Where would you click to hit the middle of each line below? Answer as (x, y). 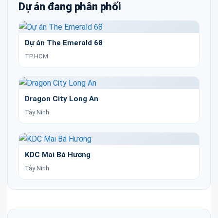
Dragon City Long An (62, 99)
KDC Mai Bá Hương (58, 155)
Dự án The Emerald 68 (64, 43)
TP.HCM (36, 56)
